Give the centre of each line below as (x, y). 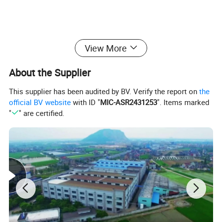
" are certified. (41, 113)
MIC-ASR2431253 (129, 102)
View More (106, 48)
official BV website (40, 102)
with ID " (86, 102)
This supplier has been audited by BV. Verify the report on (104, 91)
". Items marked (183, 102)
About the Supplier (50, 72)
